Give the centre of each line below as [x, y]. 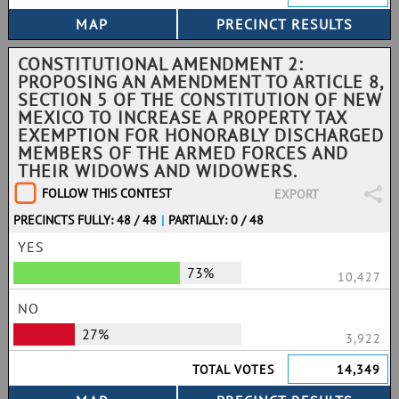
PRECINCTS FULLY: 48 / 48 [85, 220]
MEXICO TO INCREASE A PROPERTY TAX [182, 118]
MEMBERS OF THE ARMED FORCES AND [183, 153]
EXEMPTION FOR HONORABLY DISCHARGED [201, 135]
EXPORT [296, 194]
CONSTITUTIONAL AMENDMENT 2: [160, 64]
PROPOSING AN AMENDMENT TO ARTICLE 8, [200, 82]
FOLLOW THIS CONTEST [107, 193]
